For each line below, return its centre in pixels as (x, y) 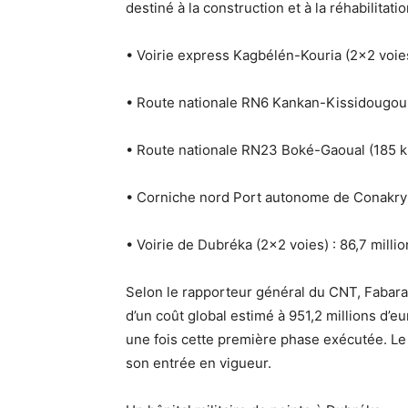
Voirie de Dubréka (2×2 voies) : (236, 245)
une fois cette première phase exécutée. (258, 339)
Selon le (154, 292)
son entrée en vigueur (197, 363)
